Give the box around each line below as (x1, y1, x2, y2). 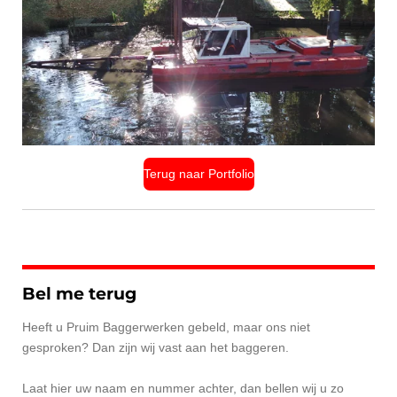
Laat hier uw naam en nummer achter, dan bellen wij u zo (22, 380, 344, 395)
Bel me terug (22, 283, 136, 304)
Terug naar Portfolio (143, 167, 254, 182)
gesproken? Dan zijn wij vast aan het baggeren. (22, 339, 289, 354)
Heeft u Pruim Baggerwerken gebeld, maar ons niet (22, 319, 310, 334)
